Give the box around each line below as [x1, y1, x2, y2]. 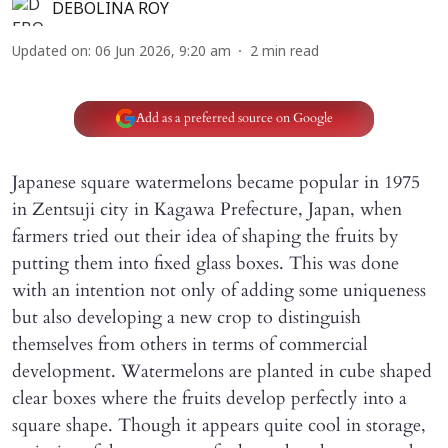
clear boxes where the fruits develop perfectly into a [12, 385, 407, 411]
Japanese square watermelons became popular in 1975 [12, 169, 420, 195]
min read [262, 43, 319, 61]
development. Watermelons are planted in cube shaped [12, 358, 432, 384]
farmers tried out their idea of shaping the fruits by [12, 223, 399, 249]
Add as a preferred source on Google [135, 109, 333, 127]
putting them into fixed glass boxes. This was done [12, 250, 399, 276]
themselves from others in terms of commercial [12, 331, 368, 357]
